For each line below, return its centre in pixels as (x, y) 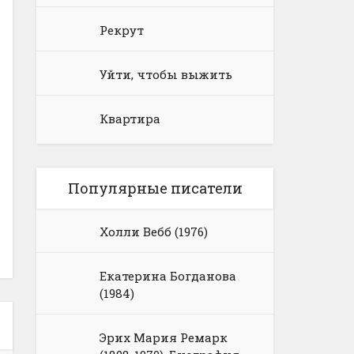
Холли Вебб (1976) (154, 232)
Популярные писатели (155, 188)
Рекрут (122, 30)
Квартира (130, 119)
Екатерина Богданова (168, 276)
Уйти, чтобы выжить (166, 74)
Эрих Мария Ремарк (164, 337)
